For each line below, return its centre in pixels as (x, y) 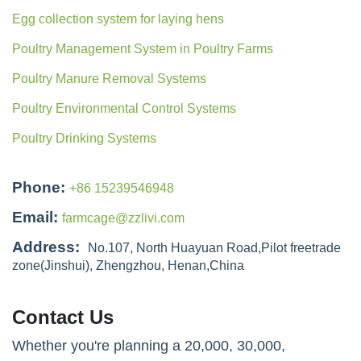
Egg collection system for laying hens (118, 19)
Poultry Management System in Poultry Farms (143, 48)
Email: (35, 217)
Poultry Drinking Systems (84, 138)
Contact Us (63, 317)
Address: (46, 247)
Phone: (39, 187)
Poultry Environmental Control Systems (124, 108)
